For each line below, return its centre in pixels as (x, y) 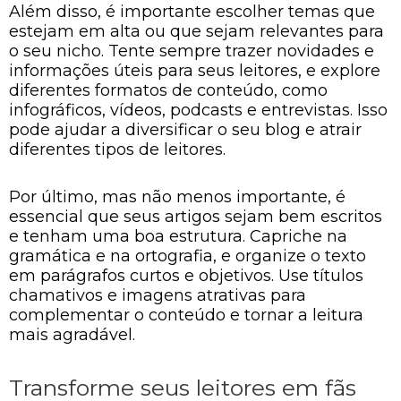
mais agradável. (72, 335)
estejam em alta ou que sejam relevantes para (196, 31)
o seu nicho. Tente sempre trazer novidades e (192, 51)
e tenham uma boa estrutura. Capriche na (178, 236)
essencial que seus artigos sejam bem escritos (196, 217)
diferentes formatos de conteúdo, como (168, 90)
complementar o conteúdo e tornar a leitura (186, 315)
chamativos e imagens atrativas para (158, 295)
